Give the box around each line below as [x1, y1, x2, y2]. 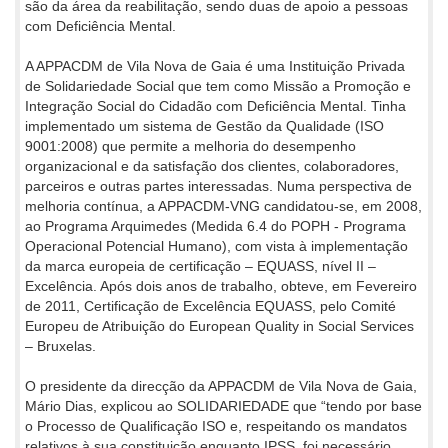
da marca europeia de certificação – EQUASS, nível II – [25, 257, 376, 274]
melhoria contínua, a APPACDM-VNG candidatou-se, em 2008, [25, 197, 422, 214]
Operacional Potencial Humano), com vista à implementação [25, 237, 408, 254]
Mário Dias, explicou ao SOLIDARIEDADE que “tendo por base [25, 397, 422, 414]
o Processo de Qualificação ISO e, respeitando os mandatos [25, 417, 407, 434]
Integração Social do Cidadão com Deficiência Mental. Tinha [25, 97, 406, 114]
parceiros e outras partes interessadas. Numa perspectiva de [25, 177, 412, 194]
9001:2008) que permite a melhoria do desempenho [25, 137, 356, 154]
